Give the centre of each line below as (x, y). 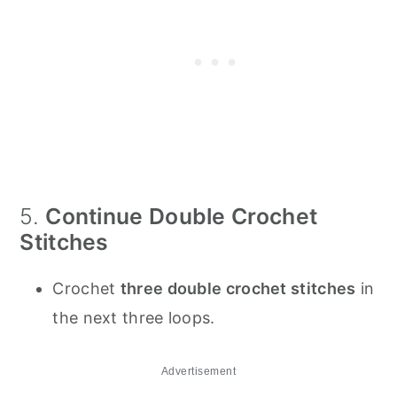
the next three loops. (134, 318)
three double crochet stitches (238, 289)
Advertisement (198, 372)
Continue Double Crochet (182, 217)
